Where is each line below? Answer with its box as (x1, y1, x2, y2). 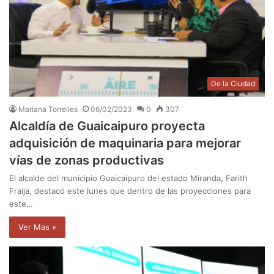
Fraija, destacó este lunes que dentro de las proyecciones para (9, 185, 251, 196)
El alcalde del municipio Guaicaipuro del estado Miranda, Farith (9, 172, 248, 183)
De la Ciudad (211, 78, 255, 88)
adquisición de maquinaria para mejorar (9, 135, 241, 150)
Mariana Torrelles (18, 104, 78, 114)
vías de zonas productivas (9, 152, 164, 168)
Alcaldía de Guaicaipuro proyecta (9, 118, 205, 133)
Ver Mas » (18, 221, 56, 232)
